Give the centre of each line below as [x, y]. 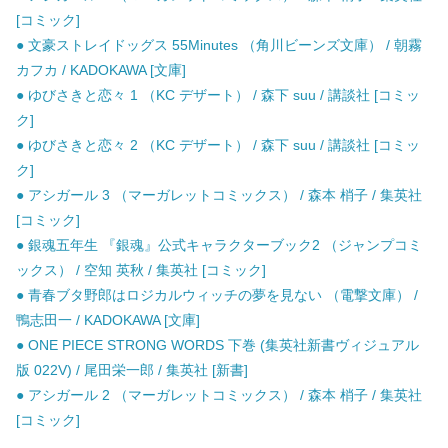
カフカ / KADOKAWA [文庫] [101, 70]
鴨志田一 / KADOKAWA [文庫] [108, 320]
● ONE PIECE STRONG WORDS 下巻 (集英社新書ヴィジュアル [217, 345]
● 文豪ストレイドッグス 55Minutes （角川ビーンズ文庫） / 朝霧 [219, 45]
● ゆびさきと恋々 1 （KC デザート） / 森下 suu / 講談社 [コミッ [218, 95]
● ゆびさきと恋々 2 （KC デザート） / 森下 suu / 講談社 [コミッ [218, 145]
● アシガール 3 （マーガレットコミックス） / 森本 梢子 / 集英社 [219, 195]
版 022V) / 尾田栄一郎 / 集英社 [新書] [132, 370]
